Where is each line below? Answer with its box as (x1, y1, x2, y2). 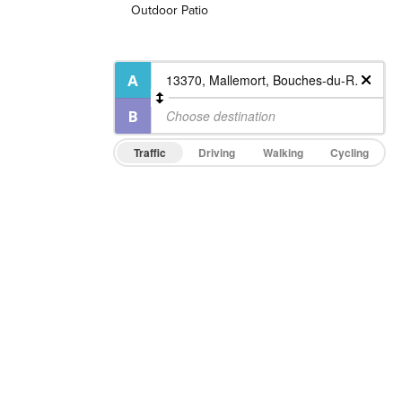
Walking (262, 144, 303, 161)
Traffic (134, 144, 166, 161)
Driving (197, 144, 235, 161)
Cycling (329, 144, 369, 161)
